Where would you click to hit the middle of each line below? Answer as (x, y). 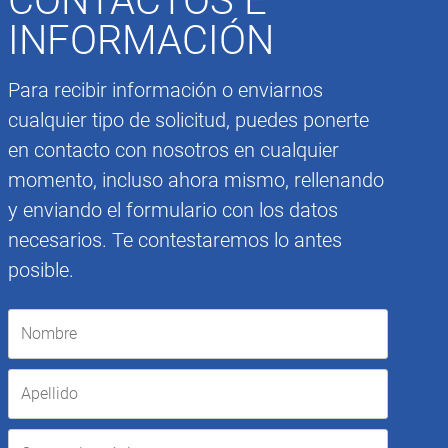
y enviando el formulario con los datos (173, 209)
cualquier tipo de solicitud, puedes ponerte (188, 119)
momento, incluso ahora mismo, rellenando (196, 179)
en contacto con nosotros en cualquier (173, 149)
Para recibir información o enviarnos (165, 89)
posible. (41, 269)
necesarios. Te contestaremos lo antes (175, 239)
